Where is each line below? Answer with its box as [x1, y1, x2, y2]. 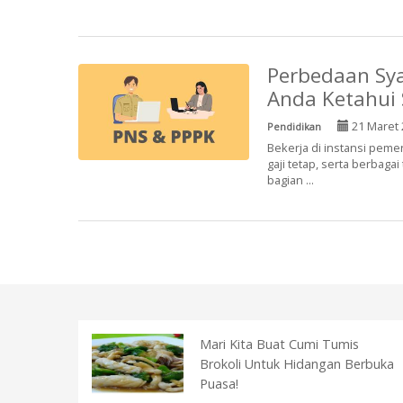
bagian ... [267, 172, 314, 188]
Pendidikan [267, 120, 321, 133]
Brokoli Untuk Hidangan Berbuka [200, 355, 394, 372]
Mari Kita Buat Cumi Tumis [200, 336, 359, 353]
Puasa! [200, 375, 238, 392]
